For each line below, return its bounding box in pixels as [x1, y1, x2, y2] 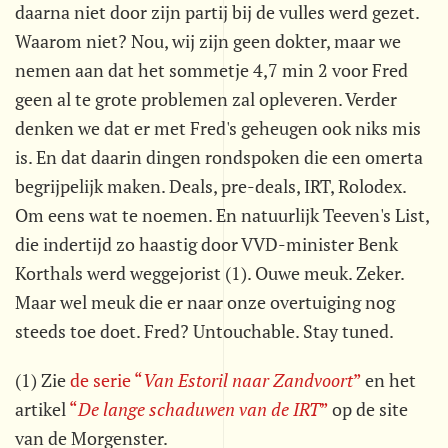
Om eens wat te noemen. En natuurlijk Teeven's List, [15, 203, 429, 227]
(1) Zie [15, 368, 66, 392]
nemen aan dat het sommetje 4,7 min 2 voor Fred [15, 58, 408, 82]
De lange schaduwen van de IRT [78, 397, 320, 421]
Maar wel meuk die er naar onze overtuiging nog [15, 290, 395, 314]
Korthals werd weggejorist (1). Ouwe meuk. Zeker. [15, 261, 404, 285]
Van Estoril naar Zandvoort [143, 368, 353, 392]
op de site [328, 397, 408, 421]
